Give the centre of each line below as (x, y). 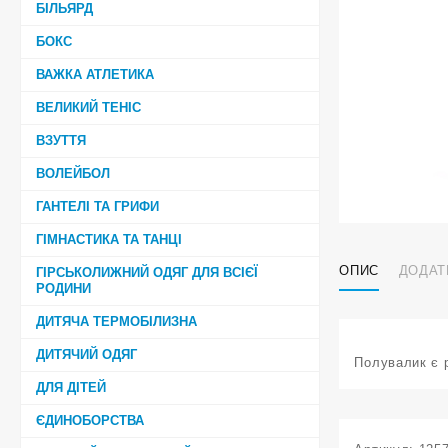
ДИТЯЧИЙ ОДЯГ (86, 354)
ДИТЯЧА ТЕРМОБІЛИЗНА (116, 321)
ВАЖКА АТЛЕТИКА (95, 74)
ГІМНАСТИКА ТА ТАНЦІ (109, 239)
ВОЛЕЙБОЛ (73, 173)
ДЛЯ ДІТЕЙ (71, 387)
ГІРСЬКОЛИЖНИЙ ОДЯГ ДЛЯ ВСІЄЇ (147, 272)
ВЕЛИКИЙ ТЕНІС (88, 107)
